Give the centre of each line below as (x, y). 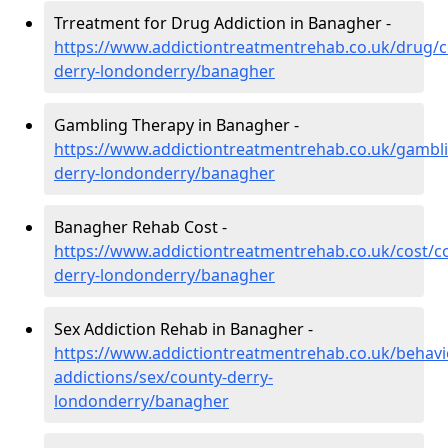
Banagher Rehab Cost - (140, 227)
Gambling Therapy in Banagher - (176, 125)
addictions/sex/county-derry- (163, 377)
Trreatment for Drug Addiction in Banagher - (222, 23)
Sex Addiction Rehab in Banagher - (183, 329)
